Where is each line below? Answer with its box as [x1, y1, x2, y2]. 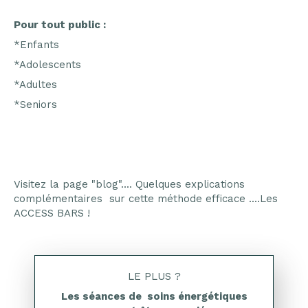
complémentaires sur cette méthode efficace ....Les [14, 192, 278, 205]
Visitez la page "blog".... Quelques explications [14, 178, 245, 190]
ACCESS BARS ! [14, 207, 90, 219]
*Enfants [14, 38, 59, 51]
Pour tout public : [14, 19, 109, 31]
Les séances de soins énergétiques [60, 290, 247, 302]
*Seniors [14, 98, 57, 111]
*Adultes [14, 78, 57, 91]
